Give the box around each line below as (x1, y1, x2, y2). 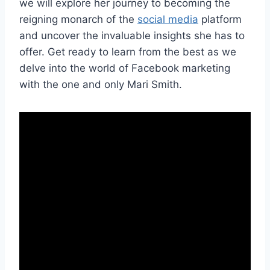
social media (137, 13, 198, 26)
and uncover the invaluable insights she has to (19, 30, 245, 42)
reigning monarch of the (19, 13, 137, 26)
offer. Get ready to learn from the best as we (19, 46, 236, 58)
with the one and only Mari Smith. (19, 78, 182, 91)
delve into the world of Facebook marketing (19, 62, 230, 75)
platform (198, 13, 242, 26)
